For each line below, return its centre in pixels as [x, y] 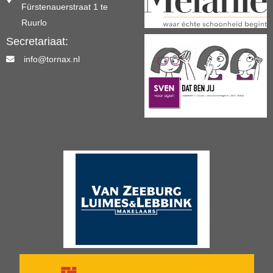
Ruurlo [34, 23]
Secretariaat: [37, 41]
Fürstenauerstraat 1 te [65, 7]
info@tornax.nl [52, 59]
